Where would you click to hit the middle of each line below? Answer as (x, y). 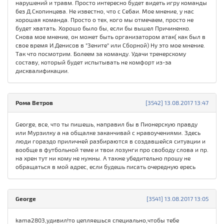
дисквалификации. (42, 71)
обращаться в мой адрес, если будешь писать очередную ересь (105, 167)
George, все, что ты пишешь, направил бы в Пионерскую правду (106, 124)
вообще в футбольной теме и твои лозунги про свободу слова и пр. (112, 150)
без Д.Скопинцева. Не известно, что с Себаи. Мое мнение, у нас (105, 11)
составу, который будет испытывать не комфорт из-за (93, 62)
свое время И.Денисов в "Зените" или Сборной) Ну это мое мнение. (110, 45)
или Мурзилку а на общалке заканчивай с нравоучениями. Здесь (108, 133)
